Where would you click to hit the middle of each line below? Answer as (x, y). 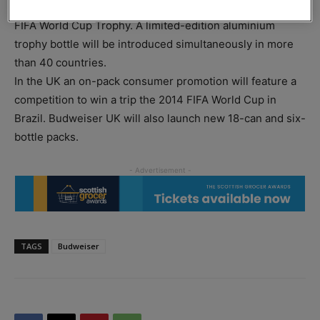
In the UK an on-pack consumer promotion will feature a (155, 81)
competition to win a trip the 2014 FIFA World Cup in (145, 99)
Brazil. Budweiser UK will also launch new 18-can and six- (160, 118)
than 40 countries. (60, 62)
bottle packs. (46, 136)
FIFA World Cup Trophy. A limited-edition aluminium (145, 25)
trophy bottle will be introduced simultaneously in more (154, 44)
